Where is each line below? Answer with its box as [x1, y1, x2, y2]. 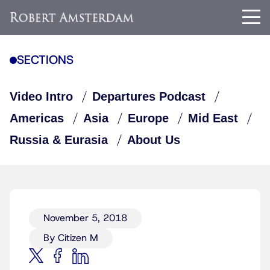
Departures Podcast [92, 90, 206, 103]
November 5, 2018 [43, 212, 127, 224]
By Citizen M [43, 232, 98, 244]
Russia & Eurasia [10, 133, 108, 146]
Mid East [188, 111, 238, 125]
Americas [10, 111, 64, 125]
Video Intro [10, 90, 73, 103]
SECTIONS [17, 52, 74, 68]
